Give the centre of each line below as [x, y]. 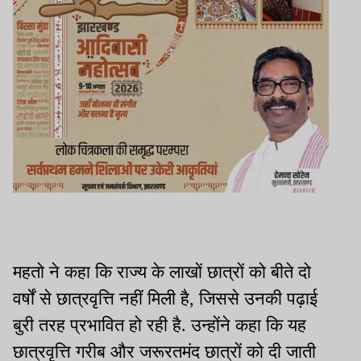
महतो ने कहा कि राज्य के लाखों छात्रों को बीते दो [162, 272]
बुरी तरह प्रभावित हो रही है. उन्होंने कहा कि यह [160, 325]
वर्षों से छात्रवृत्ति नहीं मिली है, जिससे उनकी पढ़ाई [165, 298]
